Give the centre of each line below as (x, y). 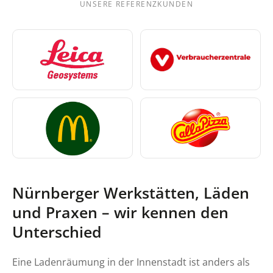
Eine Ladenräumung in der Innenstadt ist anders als (131, 262)
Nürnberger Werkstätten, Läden (131, 193)
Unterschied (57, 232)
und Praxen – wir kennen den (120, 212)
